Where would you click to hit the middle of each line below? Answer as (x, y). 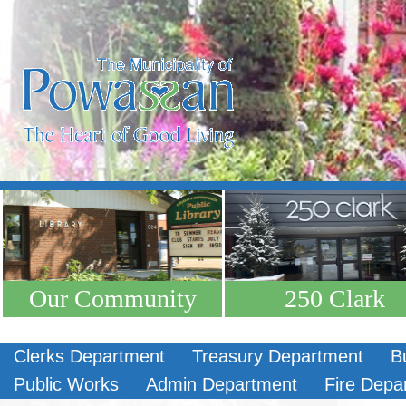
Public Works (66, 384)
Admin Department (222, 384)
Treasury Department (278, 356)
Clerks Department (89, 356)
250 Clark (334, 299)
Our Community (112, 299)
